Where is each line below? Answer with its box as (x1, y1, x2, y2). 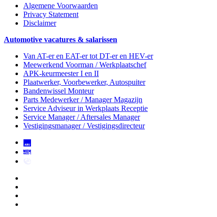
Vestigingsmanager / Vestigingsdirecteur (23, 122, 145, 130)
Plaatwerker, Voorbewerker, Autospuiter (23, 78, 145, 87)
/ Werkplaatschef (93, 61, 146, 69)
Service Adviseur (23, 104, 76, 113)
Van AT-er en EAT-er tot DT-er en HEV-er (23, 52, 153, 61)
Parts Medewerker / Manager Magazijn (23, 95, 142, 104)
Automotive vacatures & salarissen (4, 35, 117, 44)
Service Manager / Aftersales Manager (23, 113, 140, 122)
